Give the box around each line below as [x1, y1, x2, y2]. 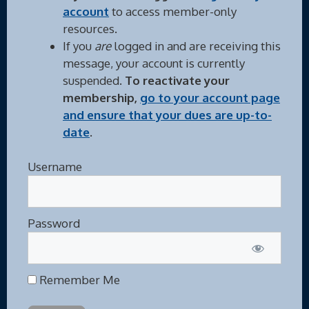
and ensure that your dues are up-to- [63, 107, 272, 122]
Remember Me [37, 272, 120, 287]
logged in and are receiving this [114, 38, 281, 53]
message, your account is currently [63, 55, 245, 70]
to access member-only [109, 3, 237, 19]
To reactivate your [125, 72, 230, 88]
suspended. [63, 72, 125, 88]
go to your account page [140, 90, 280, 105]
